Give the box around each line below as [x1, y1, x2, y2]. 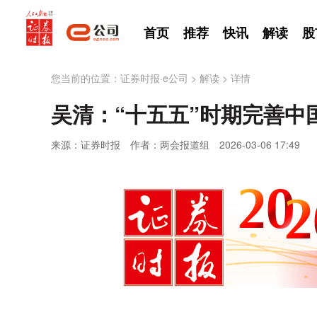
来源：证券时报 [51, 137, 120, 151]
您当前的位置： [51, 71, 120, 85]
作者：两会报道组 [130, 137, 209, 151]
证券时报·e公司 [120, 71, 188, 85]
